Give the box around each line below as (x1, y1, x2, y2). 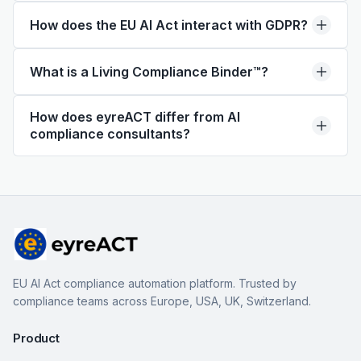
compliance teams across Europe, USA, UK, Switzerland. (13, 294, 311, 308)
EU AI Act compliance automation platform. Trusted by (13, 276, 297, 290)
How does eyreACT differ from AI (30, 109, 240, 125)
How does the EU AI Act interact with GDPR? (30, 16, 308, 33)
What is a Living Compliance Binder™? (30, 63, 268, 80)
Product (13, 330, 60, 346)
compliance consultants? (30, 126, 190, 142)
